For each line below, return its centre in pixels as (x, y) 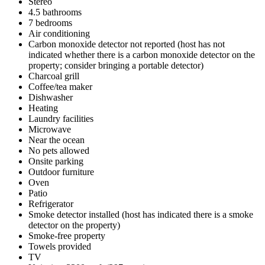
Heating (43, 108)
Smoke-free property (67, 235)
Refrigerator (51, 203)
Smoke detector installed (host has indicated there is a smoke (141, 214)
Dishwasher (51, 97)
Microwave (50, 129)
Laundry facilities (61, 118)
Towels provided (60, 246)
